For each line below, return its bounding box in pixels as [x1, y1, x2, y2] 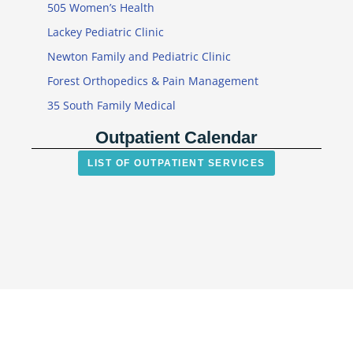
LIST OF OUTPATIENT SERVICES [87, 157, 266, 169]
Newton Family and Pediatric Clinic [47, 48, 231, 64]
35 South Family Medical [47, 97, 176, 113]
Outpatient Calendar [95, 127, 258, 147]
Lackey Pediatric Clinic [47, 24, 164, 39]
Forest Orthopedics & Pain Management [47, 72, 258, 88]
